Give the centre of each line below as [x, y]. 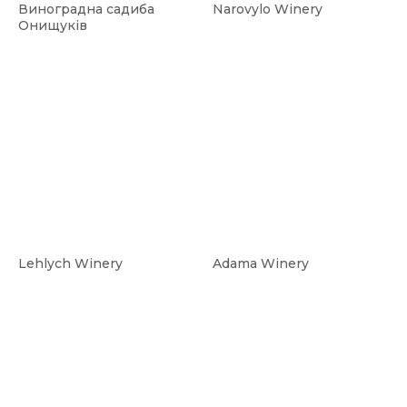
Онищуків [53, 26]
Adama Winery [261, 264]
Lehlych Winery [70, 264]
